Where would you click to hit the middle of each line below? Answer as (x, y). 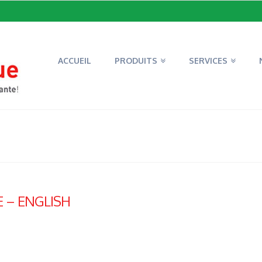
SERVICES (208, 61)
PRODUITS (136, 61)
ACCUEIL (75, 61)
